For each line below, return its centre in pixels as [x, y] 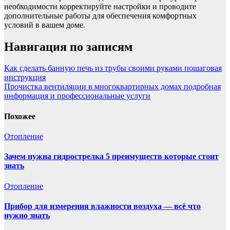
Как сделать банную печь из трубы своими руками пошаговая [113, 68]
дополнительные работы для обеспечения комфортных [100, 15]
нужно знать [27, 215]
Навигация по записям [68, 46]
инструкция [25, 78]
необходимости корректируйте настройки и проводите [100, 6]
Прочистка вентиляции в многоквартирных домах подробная [112, 87]
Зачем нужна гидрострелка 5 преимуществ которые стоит [111, 157]
